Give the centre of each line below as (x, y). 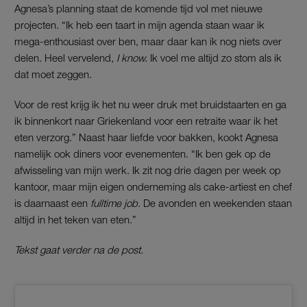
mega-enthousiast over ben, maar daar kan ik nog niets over (148, 41)
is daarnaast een (52, 202)
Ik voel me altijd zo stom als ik (216, 57)
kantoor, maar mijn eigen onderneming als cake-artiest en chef (153, 186)
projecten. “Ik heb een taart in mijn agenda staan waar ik (139, 24)
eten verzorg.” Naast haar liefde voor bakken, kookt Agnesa (146, 137)
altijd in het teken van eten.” (75, 219)
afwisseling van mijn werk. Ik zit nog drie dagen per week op (148, 170)
